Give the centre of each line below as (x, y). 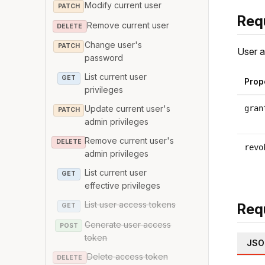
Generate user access (128, 224)
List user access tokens (130, 205)
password (104, 58)
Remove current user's (130, 141)
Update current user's (128, 109)
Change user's (114, 45)
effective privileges (123, 186)
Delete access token (127, 256)
